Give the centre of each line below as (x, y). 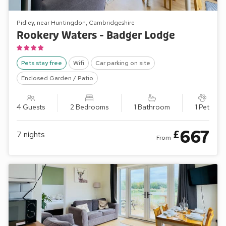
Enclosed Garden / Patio (57, 78)
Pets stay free (42, 63)
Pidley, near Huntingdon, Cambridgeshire (76, 22)
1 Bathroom (152, 107)
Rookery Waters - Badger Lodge (96, 35)
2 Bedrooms (90, 107)
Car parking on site (123, 63)
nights (34, 134)
